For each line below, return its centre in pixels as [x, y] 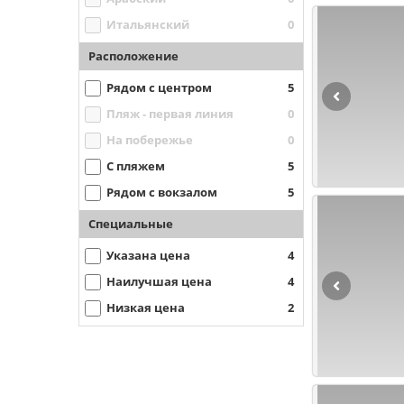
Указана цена [148, 255]
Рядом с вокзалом [162, 192]
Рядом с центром [159, 87]
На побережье [150, 140]
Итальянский [148, 24]
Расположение [133, 56]
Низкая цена [146, 308]
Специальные [131, 224]
